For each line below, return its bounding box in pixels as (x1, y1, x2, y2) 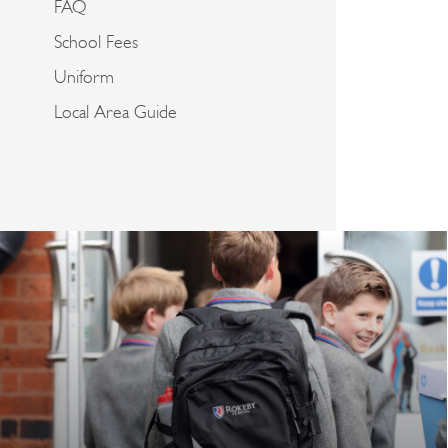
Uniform (54, 69, 114, 89)
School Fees (54, 34, 138, 54)
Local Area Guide (54, 104, 177, 124)
